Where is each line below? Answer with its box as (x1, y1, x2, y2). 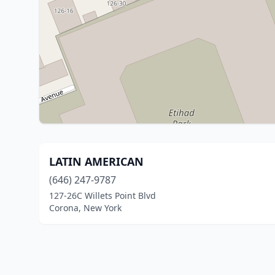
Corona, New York (49, 202, 122, 214)
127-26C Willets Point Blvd (49, 190, 156, 201)
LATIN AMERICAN (49, 154, 144, 169)
